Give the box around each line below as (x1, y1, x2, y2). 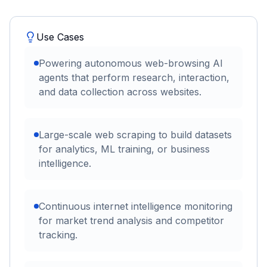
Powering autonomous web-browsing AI (39, 57, 223, 69)
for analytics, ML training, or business (39, 142, 210, 155)
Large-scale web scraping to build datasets (39, 128, 232, 141)
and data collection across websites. (39, 85, 201, 98)
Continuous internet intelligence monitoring (39, 200, 232, 212)
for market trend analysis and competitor (39, 214, 224, 226)
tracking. (39, 228, 77, 241)
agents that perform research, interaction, (39, 71, 229, 83)
